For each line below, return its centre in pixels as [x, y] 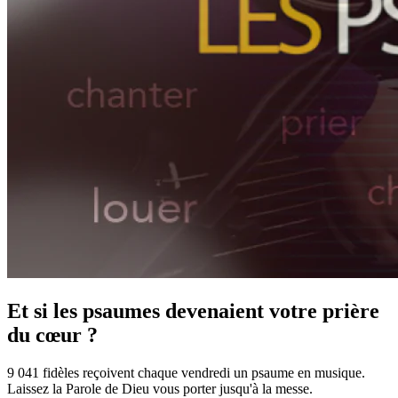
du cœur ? [52, 334]
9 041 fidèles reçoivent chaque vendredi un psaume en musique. [186, 372]
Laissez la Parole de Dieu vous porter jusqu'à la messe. [160, 388]
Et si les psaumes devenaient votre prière [193, 310]
